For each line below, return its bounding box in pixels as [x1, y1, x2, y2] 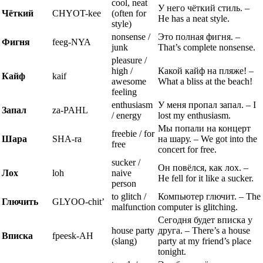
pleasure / [112, 55, 147, 65]
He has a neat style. [158, 13, 230, 23]
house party [112, 225, 154, 235]
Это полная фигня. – [158, 31, 240, 42]
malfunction [112, 201, 156, 212]
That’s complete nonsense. [158, 42, 255, 52]
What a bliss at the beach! [158, 76, 252, 86]
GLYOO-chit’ [52, 196, 104, 207]
